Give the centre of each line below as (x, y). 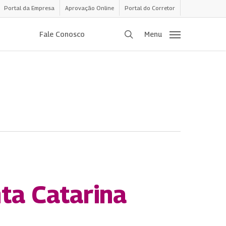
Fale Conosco (62, 34)
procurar (150, 33)
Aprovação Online (90, 8)
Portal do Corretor (150, 8)
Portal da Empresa (29, 8)
